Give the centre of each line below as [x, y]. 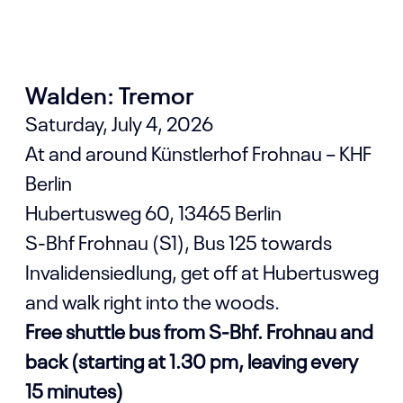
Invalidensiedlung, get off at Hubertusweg [201, 271]
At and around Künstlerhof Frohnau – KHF [198, 152]
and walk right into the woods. [152, 300]
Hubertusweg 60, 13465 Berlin [153, 211]
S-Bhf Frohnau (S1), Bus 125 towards [178, 241]
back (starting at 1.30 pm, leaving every [191, 360]
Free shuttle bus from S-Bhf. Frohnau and [199, 330]
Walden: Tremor [109, 94]
